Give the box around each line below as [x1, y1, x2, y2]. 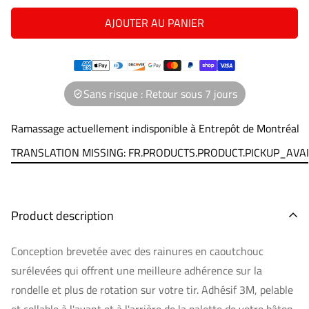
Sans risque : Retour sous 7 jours [83, 86, 237, 102]
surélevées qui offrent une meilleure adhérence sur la [11, 262, 262, 279]
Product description [11, 206, 114, 225]
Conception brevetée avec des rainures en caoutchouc [11, 243, 263, 259]
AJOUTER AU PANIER [105, 14, 204, 31]
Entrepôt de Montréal [199, 120, 299, 137]
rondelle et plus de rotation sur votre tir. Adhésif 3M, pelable [11, 281, 293, 298]
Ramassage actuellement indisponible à [11, 120, 199, 137]
